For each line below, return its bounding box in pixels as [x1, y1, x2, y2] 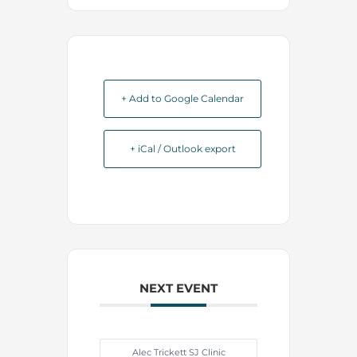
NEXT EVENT [139, 280, 218, 296]
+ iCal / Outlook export [129, 143, 236, 155]
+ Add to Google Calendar [121, 92, 244, 105]
